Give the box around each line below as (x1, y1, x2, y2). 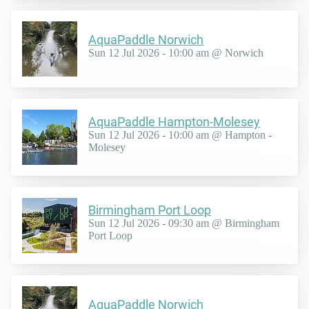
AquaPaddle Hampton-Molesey (88, 114, 260, 130)
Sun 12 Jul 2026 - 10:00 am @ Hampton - (88, 129, 272, 141)
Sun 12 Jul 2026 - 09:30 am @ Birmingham (88, 217, 279, 230)
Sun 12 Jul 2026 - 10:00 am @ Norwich (88, 47, 263, 59)
